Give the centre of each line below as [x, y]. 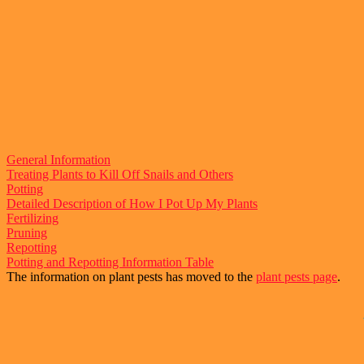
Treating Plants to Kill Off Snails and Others [120, 174]
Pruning [27, 232]
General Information [58, 159]
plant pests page [297, 276]
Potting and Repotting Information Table [110, 262]
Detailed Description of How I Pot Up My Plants [132, 203]
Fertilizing [32, 218]
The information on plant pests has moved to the [131, 276]
